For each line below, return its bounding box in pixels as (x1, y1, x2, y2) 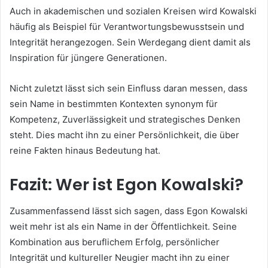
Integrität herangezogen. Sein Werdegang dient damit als (10, 36, 251, 48)
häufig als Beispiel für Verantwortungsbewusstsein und (10, 20, 244, 32)
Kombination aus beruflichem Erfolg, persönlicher (10, 236, 220, 248)
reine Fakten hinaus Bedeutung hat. (10, 144, 160, 156)
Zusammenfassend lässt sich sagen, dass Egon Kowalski (10, 205, 248, 217)
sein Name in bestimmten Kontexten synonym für (10, 98, 218, 109)
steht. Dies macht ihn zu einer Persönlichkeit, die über (10, 129, 239, 141)
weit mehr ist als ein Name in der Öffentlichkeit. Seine (10, 221, 237, 233)
